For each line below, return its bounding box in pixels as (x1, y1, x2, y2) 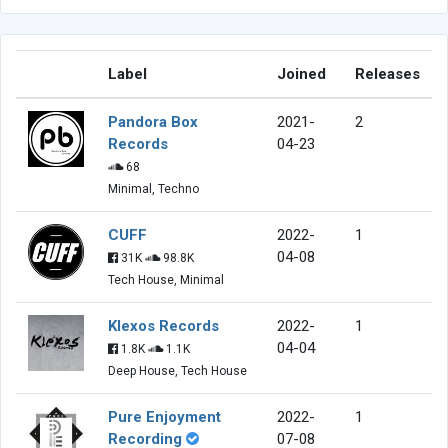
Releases (355, 64, 420, 83)
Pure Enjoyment (108, 407, 221, 426)
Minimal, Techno (108, 181, 199, 196)
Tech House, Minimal (108, 272, 224, 287)
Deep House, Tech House (108, 363, 247, 378)
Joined (277, 64, 326, 83)
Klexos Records (108, 316, 219, 335)
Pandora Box (108, 112, 198, 131)
